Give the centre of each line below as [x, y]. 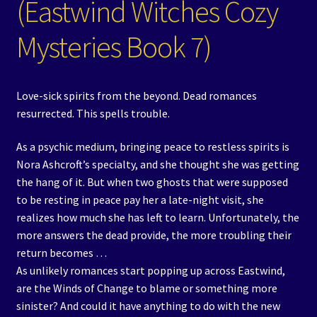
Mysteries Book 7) [114, 46]
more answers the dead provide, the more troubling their [154, 235]
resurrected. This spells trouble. [93, 113]
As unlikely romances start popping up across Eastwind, [150, 271]
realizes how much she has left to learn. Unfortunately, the [157, 218]
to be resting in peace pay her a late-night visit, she [140, 200]
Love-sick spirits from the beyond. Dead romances [136, 95]
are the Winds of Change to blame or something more [146, 288]
